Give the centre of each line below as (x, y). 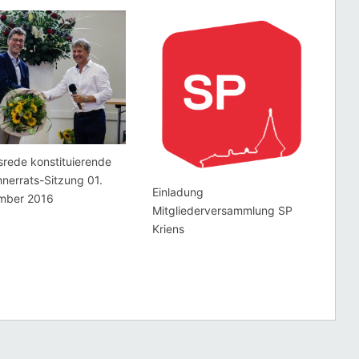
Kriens (168, 229)
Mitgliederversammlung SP (222, 211)
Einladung (177, 192)
